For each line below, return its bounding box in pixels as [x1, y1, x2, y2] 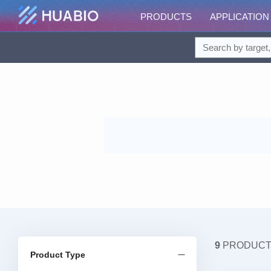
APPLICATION [210, 11, 269, 22]
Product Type [30, 250, 85, 260]
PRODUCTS [140, 11, 192, 22]
